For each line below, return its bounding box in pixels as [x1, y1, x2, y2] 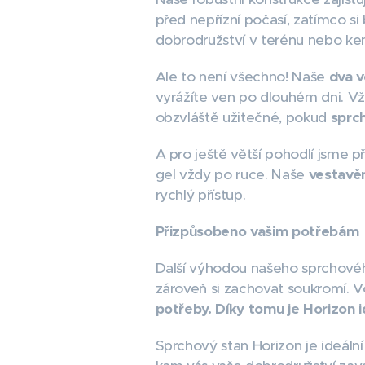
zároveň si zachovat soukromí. [155, 279, 354, 297]
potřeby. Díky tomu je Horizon [155, 300, 359, 318]
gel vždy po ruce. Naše [155, 165, 309, 183]
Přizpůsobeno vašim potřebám [155, 222, 359, 240]
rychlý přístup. [155, 186, 246, 204]
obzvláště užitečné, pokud [155, 108, 331, 126]
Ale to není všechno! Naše [155, 68, 329, 86]
